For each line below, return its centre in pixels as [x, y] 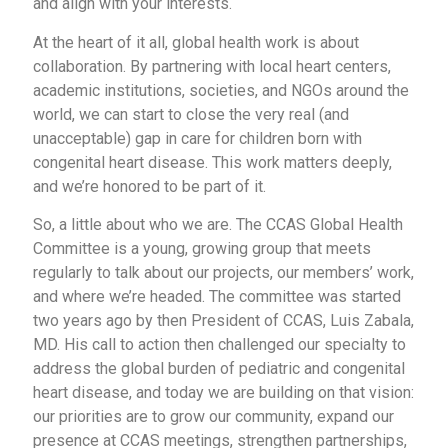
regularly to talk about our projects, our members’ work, [223, 273]
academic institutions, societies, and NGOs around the [221, 90]
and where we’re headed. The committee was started [217, 297]
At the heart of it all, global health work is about [196, 42]
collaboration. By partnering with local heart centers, [212, 66]
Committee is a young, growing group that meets [202, 249]
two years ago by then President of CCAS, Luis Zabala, [223, 321]
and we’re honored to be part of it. [149, 186]
